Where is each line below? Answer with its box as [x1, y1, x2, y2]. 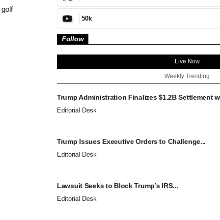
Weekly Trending [165, 72, 210, 80]
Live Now [174, 57, 200, 65]
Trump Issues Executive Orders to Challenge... [57, 137, 206, 145]
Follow [62, 34, 84, 43]
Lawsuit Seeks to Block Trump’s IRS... [57, 181, 178, 190]
